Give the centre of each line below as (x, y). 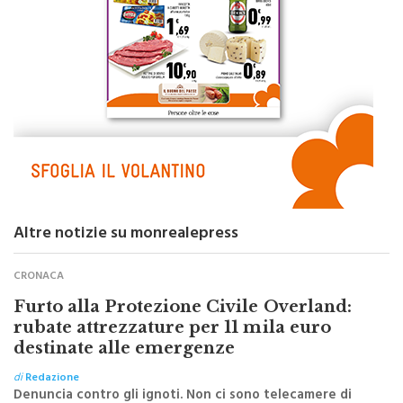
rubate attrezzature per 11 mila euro (172, 352)
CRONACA (39, 301)
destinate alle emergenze (125, 372)
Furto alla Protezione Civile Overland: (183, 331)
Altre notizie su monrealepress (126, 259)
